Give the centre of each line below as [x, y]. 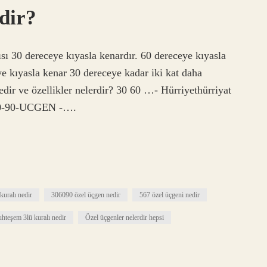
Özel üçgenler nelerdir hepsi [125, 218]
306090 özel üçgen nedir [86, 195]
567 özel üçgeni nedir [170, 195]
